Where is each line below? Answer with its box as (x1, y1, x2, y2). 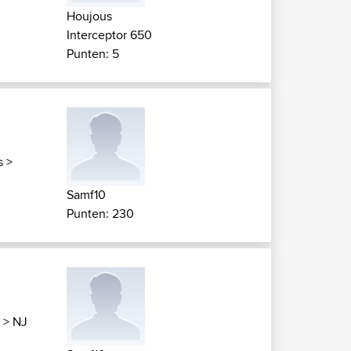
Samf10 (67, 186, 106, 204)
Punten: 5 (67, 45, 119, 63)
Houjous (67, 7, 112, 25)
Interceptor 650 (67, 26, 152, 44)
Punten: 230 (67, 204, 134, 223)
